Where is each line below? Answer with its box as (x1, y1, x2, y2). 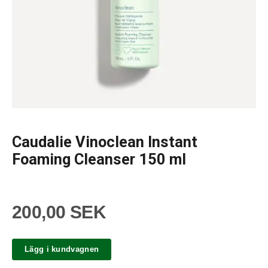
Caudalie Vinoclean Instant (12, 133, 197, 151)
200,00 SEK (12, 202, 106, 222)
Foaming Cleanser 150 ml (12, 150, 186, 168)
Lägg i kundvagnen (25, 245, 99, 254)
